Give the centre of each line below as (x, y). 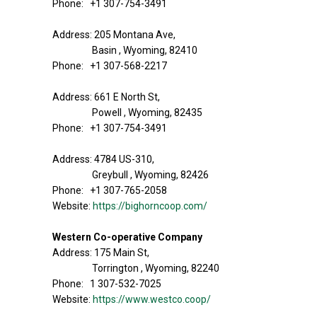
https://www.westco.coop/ (152, 299)
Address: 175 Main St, (101, 253)
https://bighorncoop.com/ (150, 206)
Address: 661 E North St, (106, 97)
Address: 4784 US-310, (103, 159)
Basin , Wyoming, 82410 (145, 50)
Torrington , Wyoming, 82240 (156, 268)
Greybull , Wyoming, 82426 (150, 175)
